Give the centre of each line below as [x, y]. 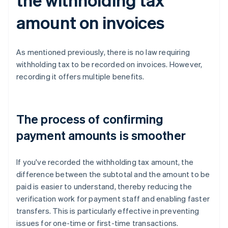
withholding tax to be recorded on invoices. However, [109, 64]
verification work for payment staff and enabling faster [113, 199]
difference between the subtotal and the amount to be [113, 174]
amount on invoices [91, 22]
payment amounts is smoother [101, 135]
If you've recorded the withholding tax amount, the [105, 162]
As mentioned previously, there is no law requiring [103, 52]
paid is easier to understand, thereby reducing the [104, 187]
